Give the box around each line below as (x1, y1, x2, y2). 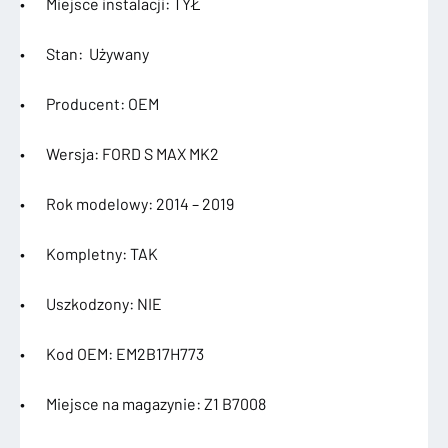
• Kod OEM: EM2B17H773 (20, 344, 204, 364)
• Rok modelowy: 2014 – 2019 (20, 194, 234, 214)
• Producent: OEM (20, 94, 159, 114)
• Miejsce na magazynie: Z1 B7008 (20, 394, 266, 414)
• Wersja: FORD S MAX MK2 (20, 144, 219, 164)
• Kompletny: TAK (20, 244, 158, 264)
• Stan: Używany (20, 44, 149, 64)
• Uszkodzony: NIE (20, 294, 162, 314)
